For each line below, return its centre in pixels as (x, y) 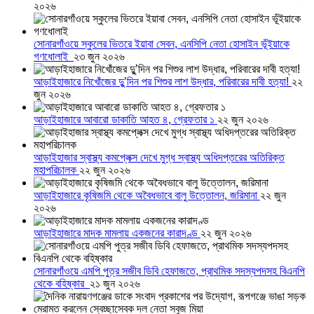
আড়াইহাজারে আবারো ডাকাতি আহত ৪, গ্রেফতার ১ (125, 120)
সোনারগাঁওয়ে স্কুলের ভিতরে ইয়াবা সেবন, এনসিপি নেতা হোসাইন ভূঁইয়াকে (162, 44)
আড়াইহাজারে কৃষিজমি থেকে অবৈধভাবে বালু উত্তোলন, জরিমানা (147, 196)
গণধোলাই (54, 57)
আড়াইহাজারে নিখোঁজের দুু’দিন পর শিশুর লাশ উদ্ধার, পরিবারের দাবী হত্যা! (163, 82)
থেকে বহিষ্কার (62, 284)
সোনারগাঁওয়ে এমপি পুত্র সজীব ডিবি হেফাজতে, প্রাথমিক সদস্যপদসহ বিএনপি (169, 271)
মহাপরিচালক (56, 170)
